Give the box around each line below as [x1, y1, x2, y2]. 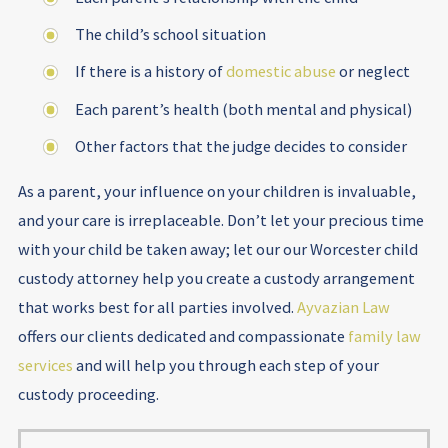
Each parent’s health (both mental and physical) [75, 98, 413, 119]
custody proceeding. [17, 384, 159, 405]
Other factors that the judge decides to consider [75, 135, 408, 156]
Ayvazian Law [296, 297, 390, 318]
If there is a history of [75, 61, 227, 82]
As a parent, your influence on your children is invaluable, [17, 181, 416, 202]
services [17, 355, 73, 376]
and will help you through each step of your [72, 355, 379, 376]
